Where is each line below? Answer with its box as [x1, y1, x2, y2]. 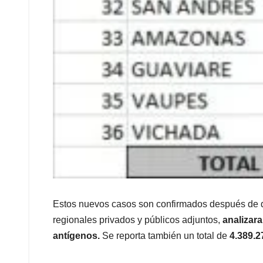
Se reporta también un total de [102, 230, 230, 241]
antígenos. [53, 230, 102, 241]
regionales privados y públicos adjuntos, [53, 214, 220, 225]
